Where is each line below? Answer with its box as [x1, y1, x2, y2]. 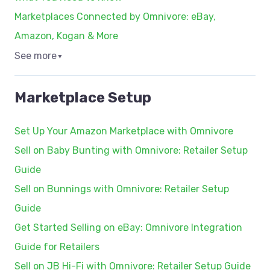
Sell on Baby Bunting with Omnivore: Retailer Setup [14, 145, 248, 156]
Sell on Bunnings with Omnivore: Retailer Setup [14, 183, 229, 195]
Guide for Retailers [14, 241, 99, 253]
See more [14, 50, 57, 62]
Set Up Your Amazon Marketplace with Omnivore [14, 125, 233, 137]
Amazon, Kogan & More [14, 30, 118, 42]
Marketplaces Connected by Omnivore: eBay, [14, 11, 216, 23]
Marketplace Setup [14, 89, 151, 106]
